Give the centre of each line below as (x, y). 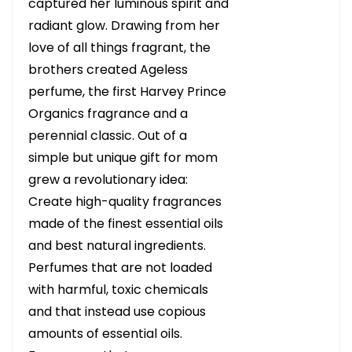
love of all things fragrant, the (119, 48)
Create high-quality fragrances (125, 202)
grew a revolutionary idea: (108, 180)
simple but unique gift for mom (123, 158)
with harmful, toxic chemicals (118, 290)
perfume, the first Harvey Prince (127, 92)
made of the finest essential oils (126, 224)
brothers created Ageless (108, 70)
